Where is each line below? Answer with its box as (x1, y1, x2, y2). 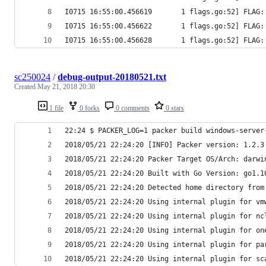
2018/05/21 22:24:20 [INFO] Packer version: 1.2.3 (65, 140, 264, 149)
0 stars (164, 103, 184, 112)
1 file (47, 103, 64, 112)
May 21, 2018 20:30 (37, 82, 95, 91)
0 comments (114, 103, 150, 112)
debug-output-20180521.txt (58, 71, 166, 82)
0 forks (78, 103, 100, 112)
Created (14, 82, 37, 91)
